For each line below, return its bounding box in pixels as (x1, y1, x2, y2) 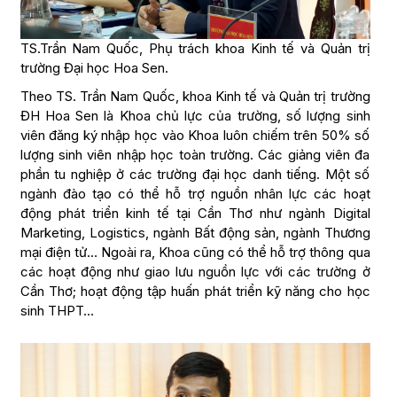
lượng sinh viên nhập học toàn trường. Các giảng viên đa (19, 145, 370, 163)
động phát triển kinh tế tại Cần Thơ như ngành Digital (19, 204, 370, 222)
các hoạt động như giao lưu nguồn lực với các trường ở (19, 262, 370, 280)
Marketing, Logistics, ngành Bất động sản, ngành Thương (19, 223, 370, 241)
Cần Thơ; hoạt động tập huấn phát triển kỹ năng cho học (19, 282, 370, 300)
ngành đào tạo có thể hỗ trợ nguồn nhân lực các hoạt (19, 184, 370, 202)
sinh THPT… (19, 301, 94, 319)
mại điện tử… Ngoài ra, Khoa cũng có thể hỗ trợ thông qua (19, 243, 370, 261)
